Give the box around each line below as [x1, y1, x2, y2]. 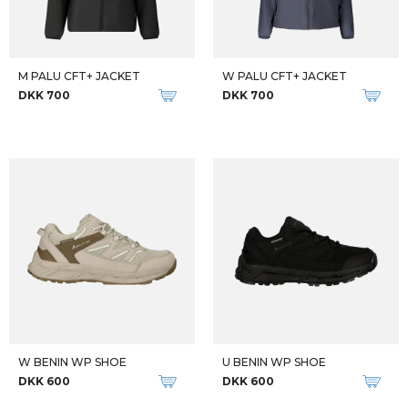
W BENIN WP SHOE [18, 355, 127, 369]
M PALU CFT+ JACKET [18, 69, 140, 83]
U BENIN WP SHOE [222, 355, 326, 369]
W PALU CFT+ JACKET [222, 69, 347, 83]
